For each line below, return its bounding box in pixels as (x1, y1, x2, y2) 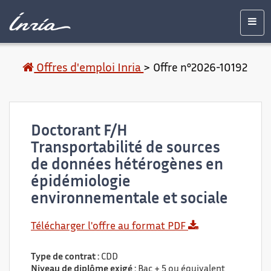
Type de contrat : (31, 253, 101, 261)
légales (222, 19, 248, 26)
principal (80, 19, 111, 26)
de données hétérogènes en (31, 159, 223, 172)
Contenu (80, 8, 109, 15)
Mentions (222, 8, 256, 15)
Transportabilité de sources (31, 142, 220, 155)
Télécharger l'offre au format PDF (31, 222, 188, 232)
